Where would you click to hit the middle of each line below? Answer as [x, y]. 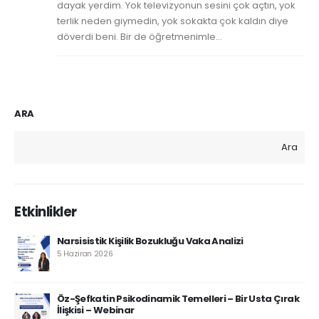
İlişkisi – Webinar [96, 310]
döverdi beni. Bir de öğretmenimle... [140, 36]
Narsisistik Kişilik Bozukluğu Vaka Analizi [150, 241]
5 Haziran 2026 [85, 254]
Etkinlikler [46, 211]
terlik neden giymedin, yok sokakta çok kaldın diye [173, 21]
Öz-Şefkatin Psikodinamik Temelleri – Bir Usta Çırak [178, 299]
